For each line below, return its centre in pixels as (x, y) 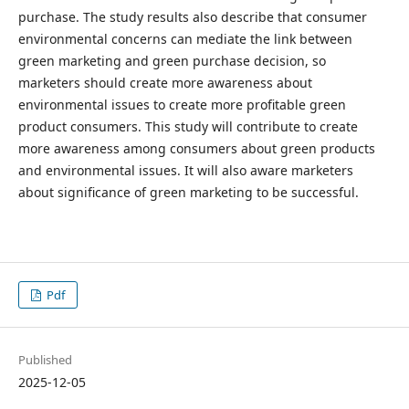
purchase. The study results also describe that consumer (192, 16)
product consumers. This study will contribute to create (188, 126)
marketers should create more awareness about (165, 82)
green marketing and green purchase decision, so (172, 60)
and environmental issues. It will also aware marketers (185, 170)
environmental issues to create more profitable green (182, 104)
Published (45, 360)
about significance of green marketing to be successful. (188, 192)
